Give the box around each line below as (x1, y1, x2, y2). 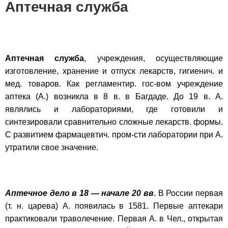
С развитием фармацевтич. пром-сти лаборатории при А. (5, 130, 223, 139)
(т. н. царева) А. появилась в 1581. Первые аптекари (5, 201, 223, 210)
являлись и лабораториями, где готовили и (5, 104, 223, 113)
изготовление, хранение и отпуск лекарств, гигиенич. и (5, 66, 223, 75)
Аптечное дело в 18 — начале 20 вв (5, 188, 154, 197)
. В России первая (153, 188, 223, 197)
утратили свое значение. (5, 142, 98, 152)
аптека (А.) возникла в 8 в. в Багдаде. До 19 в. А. (5, 92, 223, 101)
